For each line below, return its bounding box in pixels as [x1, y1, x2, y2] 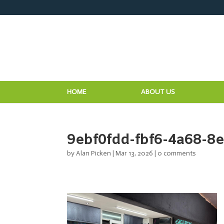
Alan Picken [76, 149, 111, 157]
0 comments [157, 149, 196, 157]
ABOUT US [141, 87, 175, 96]
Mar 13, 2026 [115, 149, 153, 157]
